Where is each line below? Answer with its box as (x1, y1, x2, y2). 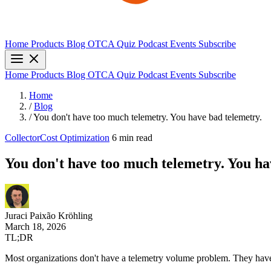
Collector (5, 132, 40, 143)
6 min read (112, 132, 152, 143)
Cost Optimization (40, 132, 109, 143)
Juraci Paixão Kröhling (5, 210, 93, 221)
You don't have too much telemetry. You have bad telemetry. (33, 112, 262, 122)
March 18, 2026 (5, 221, 66, 232)
